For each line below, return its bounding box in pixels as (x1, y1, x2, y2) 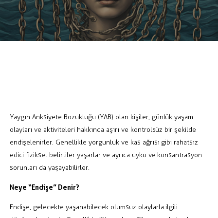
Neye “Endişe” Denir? (10, 182, 79, 191)
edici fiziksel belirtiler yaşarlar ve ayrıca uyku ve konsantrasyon (10, 150, 202, 159)
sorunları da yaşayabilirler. (10, 163, 90, 172)
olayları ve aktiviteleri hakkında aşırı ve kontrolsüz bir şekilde (10, 125, 197, 134)
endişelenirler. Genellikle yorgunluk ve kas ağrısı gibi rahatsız (10, 138, 199, 146)
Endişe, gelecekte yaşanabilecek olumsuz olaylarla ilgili (10, 202, 178, 211)
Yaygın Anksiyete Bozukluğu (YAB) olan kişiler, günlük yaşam (10, 112, 194, 121)
